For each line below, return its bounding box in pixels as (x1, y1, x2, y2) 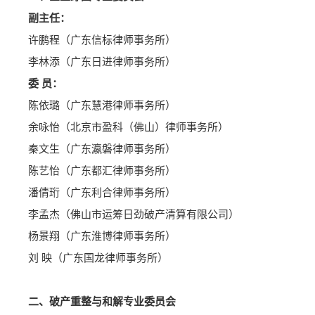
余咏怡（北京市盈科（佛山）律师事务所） (28, 122, 229, 134)
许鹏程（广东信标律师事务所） (28, 34, 176, 46)
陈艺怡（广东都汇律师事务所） (28, 165, 176, 177)
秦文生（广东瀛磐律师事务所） (28, 143, 176, 155)
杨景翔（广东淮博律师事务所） (28, 231, 176, 243)
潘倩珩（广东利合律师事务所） (28, 187, 176, 199)
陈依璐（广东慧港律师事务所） (28, 100, 176, 112)
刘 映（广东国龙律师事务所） (28, 252, 168, 264)
